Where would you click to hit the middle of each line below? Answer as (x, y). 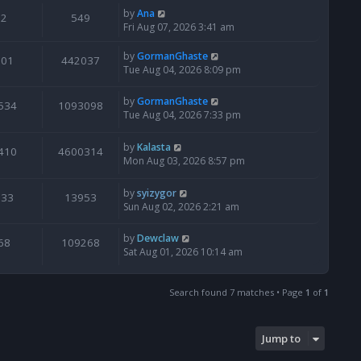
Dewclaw (158, 239)
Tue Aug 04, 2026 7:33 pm (182, 115)
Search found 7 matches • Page (237, 292)
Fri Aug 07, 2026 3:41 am (179, 27)
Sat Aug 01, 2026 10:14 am (183, 252)
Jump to (281, 338)
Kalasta (154, 147)
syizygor (157, 193)
